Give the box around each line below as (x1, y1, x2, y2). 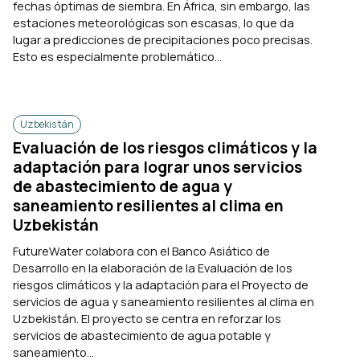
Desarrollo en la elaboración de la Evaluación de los (13, 260, 292, 276)
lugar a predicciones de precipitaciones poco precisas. (13, 31, 313, 48)
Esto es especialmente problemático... (13, 48, 222, 65)
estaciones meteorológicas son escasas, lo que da (13, 14, 294, 31)
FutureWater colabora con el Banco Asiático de (13, 243, 270, 260)
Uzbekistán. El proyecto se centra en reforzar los (13, 310, 281, 327)
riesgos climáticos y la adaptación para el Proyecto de (13, 276, 309, 293)
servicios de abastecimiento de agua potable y (13, 327, 271, 344)
